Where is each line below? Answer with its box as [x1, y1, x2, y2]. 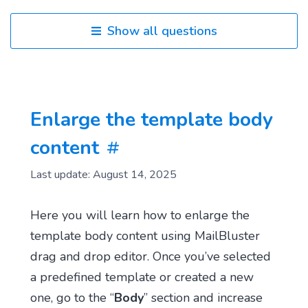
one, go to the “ [30, 289, 114, 306]
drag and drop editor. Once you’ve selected [30, 247, 271, 265]
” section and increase [143, 289, 263, 306]
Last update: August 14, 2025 [30, 166, 177, 182]
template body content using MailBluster [30, 227, 260, 244]
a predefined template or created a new [30, 268, 254, 285]
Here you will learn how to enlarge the [30, 206, 250, 223]
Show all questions [107, 23, 217, 39]
